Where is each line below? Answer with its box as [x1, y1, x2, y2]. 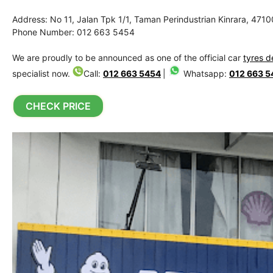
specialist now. [12, 68, 73, 79]
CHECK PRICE [26, 99, 91, 112]
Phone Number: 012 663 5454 [12, 26, 135, 37]
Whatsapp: [181, 68, 229, 79]
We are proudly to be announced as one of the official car [12, 52, 243, 63]
